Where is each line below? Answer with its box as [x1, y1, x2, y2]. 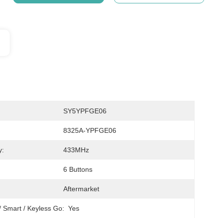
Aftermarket [63, 185, 99, 193]
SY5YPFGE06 [63, 107, 107, 115]
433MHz [63, 146, 89, 154]
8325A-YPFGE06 [63, 127, 116, 134]
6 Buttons [63, 165, 92, 173]
